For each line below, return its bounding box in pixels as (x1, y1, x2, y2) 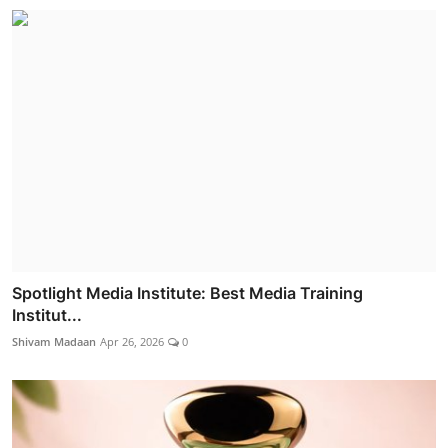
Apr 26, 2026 (100, 333, 164, 349)
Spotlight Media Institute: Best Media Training (12, 282, 363, 303)
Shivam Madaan (12, 333, 96, 349)
